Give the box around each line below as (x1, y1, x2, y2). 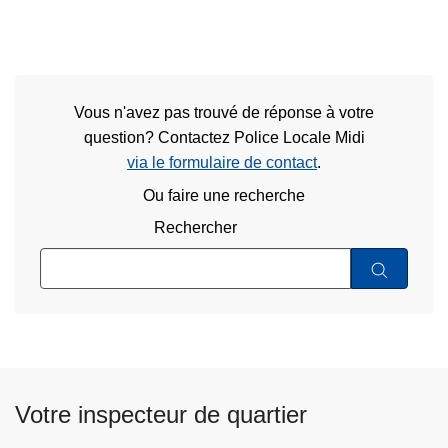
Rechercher (154, 219, 237, 237)
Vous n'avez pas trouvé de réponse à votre (74, 104, 374, 122)
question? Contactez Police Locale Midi (83, 129, 365, 147)
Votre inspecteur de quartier (15, 400, 307, 428)
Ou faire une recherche (143, 186, 305, 204)
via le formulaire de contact (127, 154, 317, 172)
